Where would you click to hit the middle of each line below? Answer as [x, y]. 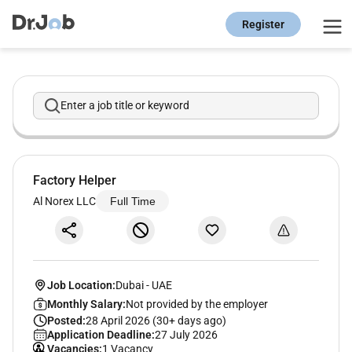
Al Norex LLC [64, 201]
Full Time [132, 202]
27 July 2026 [186, 334]
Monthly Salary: [86, 304]
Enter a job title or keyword [125, 106]
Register [263, 24]
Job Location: [81, 285]
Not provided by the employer [196, 304]
